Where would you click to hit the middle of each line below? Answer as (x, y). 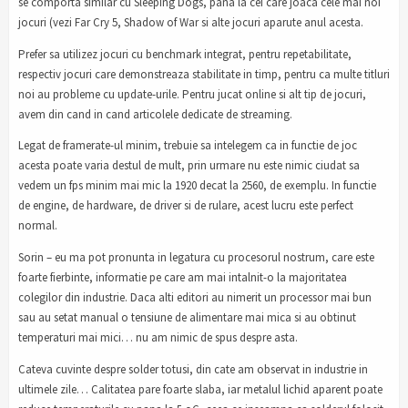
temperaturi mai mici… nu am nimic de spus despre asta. (158, 338)
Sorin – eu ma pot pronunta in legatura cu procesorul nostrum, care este (196, 258)
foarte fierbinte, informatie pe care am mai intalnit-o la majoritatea (183, 278)
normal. (38, 226)
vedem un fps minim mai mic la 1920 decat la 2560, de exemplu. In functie (197, 186)
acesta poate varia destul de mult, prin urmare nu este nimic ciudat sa (189, 166)
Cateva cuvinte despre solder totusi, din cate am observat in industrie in (193, 370)
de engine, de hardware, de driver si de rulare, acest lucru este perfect (186, 206)
